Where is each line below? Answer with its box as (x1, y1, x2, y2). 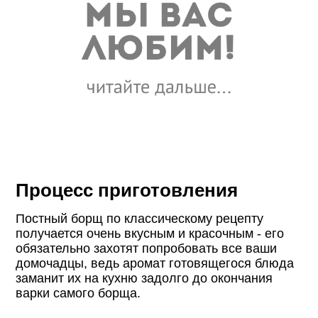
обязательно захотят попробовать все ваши (16, 241, 278, 256)
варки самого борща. (16, 285, 141, 300)
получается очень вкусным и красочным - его (16, 226, 285, 241)
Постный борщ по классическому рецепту (16, 211, 264, 226)
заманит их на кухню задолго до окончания (16, 270, 273, 285)
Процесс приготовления (16, 180, 238, 200)
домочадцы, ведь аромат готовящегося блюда (16, 256, 295, 270)
